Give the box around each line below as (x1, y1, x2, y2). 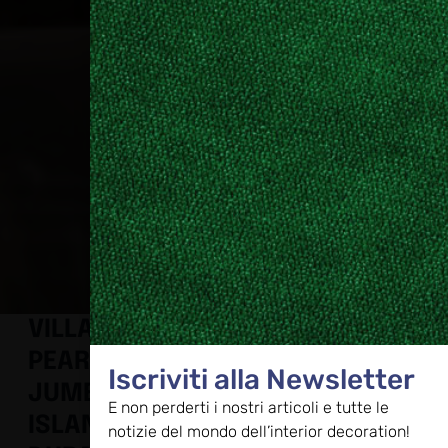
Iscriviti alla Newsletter (107, 362, 415, 396)
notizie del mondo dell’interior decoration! (107, 421, 410, 441)
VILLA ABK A (28, 317, 173, 344)
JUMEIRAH (28, 381, 155, 408)
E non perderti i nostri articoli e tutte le (107, 397, 389, 417)
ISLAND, (28, 413, 123, 440)
